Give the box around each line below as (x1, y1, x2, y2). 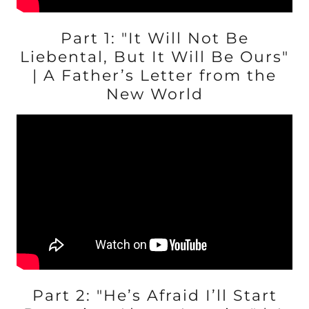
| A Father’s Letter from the (32, 66, 277, 85)
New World (106, 85, 203, 103)
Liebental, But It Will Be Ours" (20, 48, 289, 66)
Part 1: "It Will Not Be (60, 29, 249, 48)
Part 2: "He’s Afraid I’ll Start (32, 286, 277, 305)
